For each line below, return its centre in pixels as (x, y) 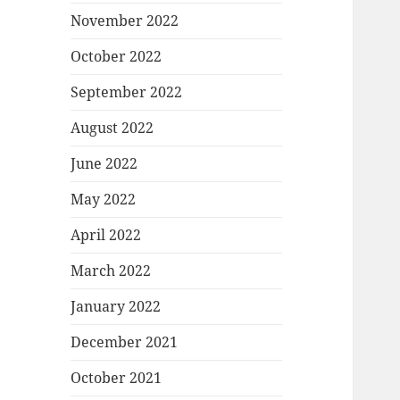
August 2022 (112, 128)
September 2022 (127, 92)
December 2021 (125, 342)
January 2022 (116, 307)
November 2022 (125, 21)
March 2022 (111, 271)
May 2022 (104, 200)
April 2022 (106, 235)
